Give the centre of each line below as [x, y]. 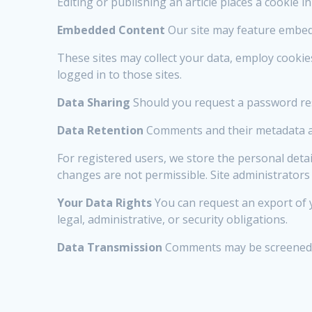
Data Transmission [110, 248]
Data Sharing [94, 103]
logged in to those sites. [120, 75]
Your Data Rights [105, 203]
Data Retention [101, 131]
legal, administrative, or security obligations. [173, 220]
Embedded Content [111, 30]
